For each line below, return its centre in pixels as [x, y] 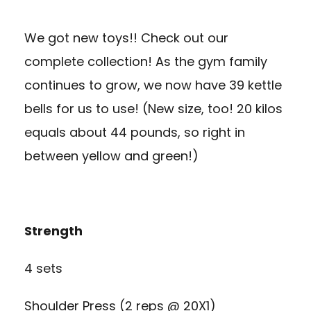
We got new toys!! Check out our [126, 38]
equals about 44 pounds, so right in [135, 133]
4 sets [43, 269]
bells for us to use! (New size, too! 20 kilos [153, 109]
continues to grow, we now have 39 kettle [153, 85]
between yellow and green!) [111, 156]
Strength [53, 231]
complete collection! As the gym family [146, 62]
